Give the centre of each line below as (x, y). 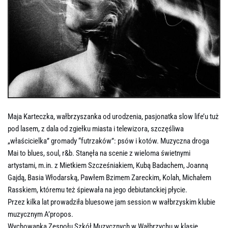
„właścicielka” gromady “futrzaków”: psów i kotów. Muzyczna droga (108, 141)
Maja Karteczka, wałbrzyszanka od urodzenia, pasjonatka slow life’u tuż (113, 117)
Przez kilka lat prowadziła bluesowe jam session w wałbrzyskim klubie (111, 202)
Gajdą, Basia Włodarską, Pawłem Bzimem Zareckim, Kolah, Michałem (109, 178)
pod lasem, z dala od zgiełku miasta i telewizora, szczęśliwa (96, 129)
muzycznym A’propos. (40, 214)
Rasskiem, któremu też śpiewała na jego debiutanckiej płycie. (97, 190)
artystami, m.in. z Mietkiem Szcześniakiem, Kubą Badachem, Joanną (108, 165)
